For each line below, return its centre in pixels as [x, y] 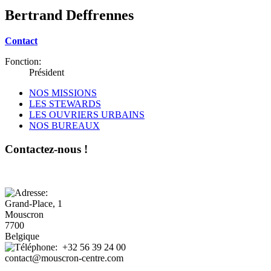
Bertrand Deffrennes [69, 15]
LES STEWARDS [65, 103]
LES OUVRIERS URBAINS [87, 114]
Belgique [22, 237]
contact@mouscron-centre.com [64, 258]
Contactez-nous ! [46, 149]
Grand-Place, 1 [34, 204]
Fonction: [23, 61]
